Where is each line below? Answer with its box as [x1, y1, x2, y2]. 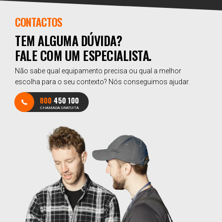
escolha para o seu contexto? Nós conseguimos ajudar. [15, 78, 190, 86]
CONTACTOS [15, 14, 62, 30]
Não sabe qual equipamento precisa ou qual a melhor [15, 67, 181, 75]
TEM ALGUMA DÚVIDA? [15, 31, 122, 50]
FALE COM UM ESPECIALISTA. [15, 46, 152, 64]
